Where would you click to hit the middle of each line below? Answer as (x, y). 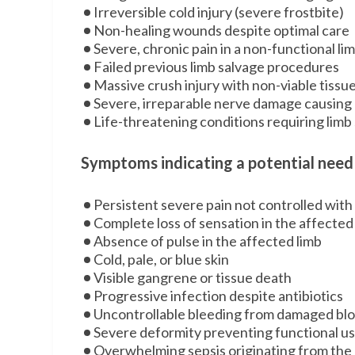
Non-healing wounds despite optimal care (222, 30)
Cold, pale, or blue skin (162, 259)
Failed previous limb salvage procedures (217, 67)
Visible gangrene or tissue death (193, 277)
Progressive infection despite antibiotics (219, 296)
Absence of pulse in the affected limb (208, 241)
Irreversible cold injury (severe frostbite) (219, 12)
